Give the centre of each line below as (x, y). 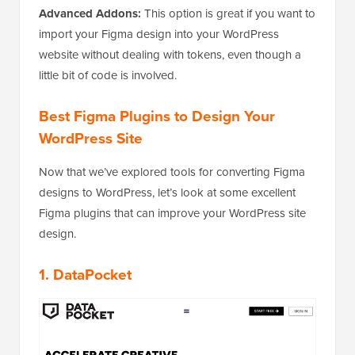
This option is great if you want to (228, 13)
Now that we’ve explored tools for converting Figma (172, 172)
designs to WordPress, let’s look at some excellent (167, 193)
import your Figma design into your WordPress (159, 34)
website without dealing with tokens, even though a (170, 55)
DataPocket (92, 275)
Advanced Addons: (90, 14)
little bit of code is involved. (108, 75)
